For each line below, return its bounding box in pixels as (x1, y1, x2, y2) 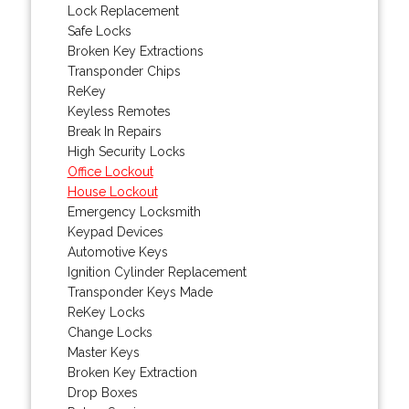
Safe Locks (67, 23, 131, 38)
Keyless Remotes (67, 103, 171, 119)
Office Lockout (67, 163, 153, 179)
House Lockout (67, 184, 158, 199)
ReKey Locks (67, 304, 145, 320)
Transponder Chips (67, 63, 181, 79)
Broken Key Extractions (67, 43, 204, 58)
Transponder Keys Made (67, 284, 213, 299)
